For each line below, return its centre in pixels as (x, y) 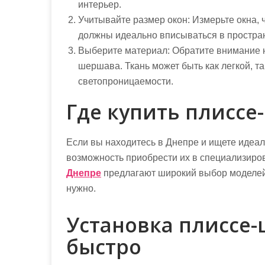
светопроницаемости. (126, 81)
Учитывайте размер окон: (134, 20)
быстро (104, 247)
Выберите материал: (124, 51)
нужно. (81, 188)
